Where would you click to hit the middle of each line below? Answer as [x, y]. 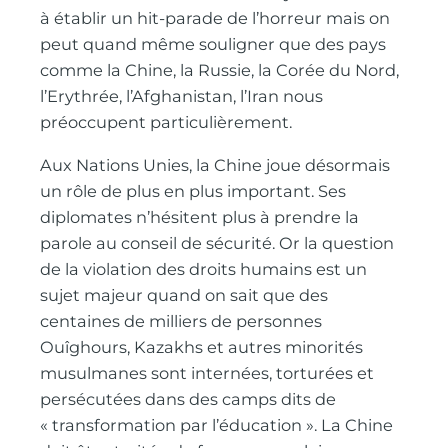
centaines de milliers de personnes [181, 320]
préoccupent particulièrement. [166, 122]
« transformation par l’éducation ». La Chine [217, 424]
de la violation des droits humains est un [204, 268]
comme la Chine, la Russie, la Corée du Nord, [220, 70]
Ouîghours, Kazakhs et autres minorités [202, 346]
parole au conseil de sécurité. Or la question [217, 242]
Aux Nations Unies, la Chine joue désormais [215, 164]
